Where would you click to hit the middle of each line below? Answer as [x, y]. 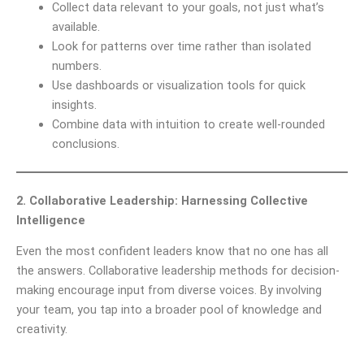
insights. [74, 104]
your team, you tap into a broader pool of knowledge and [169, 310]
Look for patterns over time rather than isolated [181, 46]
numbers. [76, 65]
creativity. [42, 329]
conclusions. [85, 143]
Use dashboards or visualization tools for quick [178, 85]
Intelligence [51, 220]
